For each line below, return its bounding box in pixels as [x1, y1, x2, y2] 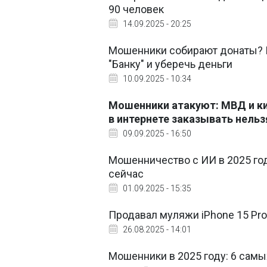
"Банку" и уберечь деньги [108, 58, 232, 70]
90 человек [108, 3, 164, 15]
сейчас [108, 167, 144, 180]
